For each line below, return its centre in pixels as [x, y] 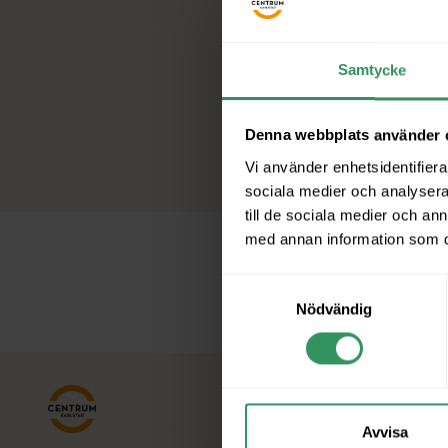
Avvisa [384, 432]
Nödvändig [334, 309]
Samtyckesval [269, 285]
